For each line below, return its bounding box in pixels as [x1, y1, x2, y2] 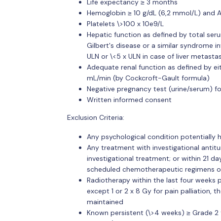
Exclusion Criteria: [67, 112, 124, 122]
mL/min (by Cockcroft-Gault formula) [86, 73, 210, 82]
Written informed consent [86, 95, 172, 104]
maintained [86, 197, 123, 206]
